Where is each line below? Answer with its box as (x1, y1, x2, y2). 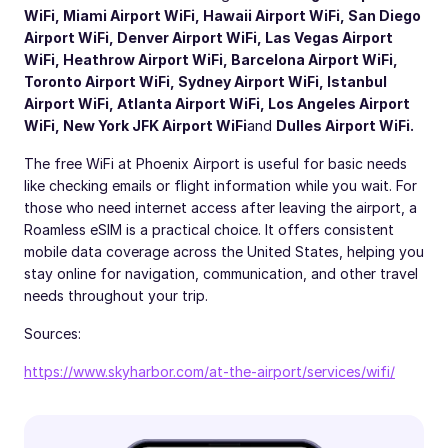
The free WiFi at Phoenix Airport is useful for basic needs (24, 155, 407, 172)
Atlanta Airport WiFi (117, 95, 260, 112)
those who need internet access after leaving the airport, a (24, 199, 417, 216)
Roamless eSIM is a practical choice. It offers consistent (24, 221, 394, 238)
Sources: (24, 325, 81, 342)
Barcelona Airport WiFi (231, 51, 393, 68)
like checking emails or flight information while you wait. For (24, 177, 417, 194)
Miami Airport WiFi (63, 7, 195, 24)
